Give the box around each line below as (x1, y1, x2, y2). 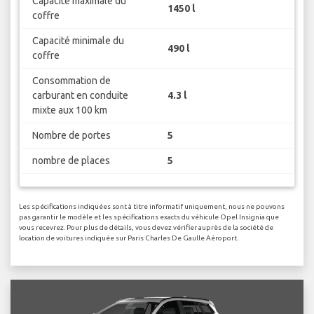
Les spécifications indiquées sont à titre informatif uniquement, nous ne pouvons (19, 202, 285, 210)
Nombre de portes (32, 130, 111, 142)
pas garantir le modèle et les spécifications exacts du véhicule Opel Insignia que (19, 212, 279, 221)
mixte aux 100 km (32, 104, 107, 116)
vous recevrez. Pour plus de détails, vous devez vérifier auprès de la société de (19, 223, 273, 231)
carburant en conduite (32, 90, 128, 102)
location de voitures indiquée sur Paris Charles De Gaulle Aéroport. (19, 233, 238, 242)
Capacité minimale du (32, 35, 124, 47)
